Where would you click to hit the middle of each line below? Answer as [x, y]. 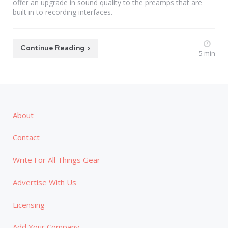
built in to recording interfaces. [63, 12]
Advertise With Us [45, 182]
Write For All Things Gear [56, 160]
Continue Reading [52, 48]
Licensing [29, 204]
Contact [26, 137]
